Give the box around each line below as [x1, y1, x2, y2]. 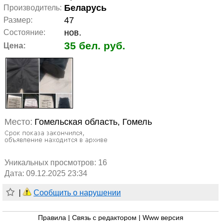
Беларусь [64, 3, 107, 13]
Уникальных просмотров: [4, 158, 98, 167]
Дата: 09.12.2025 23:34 [4, 169, 87, 178]
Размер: [3, 16, 33, 24]
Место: [4, 117, 33, 127]
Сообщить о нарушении [34, 188, 121, 197]
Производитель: [3, 3, 62, 12]
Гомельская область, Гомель [35, 117, 152, 127]
